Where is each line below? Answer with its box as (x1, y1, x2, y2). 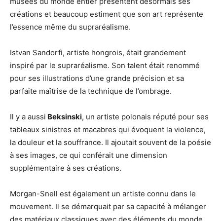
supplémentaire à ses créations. (10, 163, 121, 173)
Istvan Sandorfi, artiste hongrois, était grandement (10, 47, 186, 57)
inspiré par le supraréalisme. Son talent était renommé (10, 60, 200, 70)
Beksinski (46, 111, 82, 121)
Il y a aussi (10, 111, 46, 121)
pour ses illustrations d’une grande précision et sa (10, 73, 184, 83)
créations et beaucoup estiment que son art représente (10, 9, 203, 19)
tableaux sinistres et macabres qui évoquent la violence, (10, 124, 206, 134)
